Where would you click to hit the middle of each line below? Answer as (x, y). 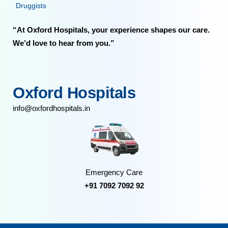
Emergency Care (114, 172)
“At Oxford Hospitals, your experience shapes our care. (111, 30)
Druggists (31, 5)
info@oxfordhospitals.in (52, 108)
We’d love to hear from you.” (64, 43)
